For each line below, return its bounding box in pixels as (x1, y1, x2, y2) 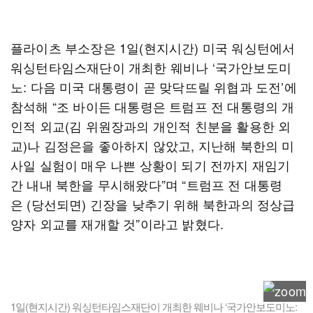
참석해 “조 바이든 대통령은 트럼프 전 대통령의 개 (10, 97, 295, 115)
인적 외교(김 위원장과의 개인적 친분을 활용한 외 (10, 117, 291, 135)
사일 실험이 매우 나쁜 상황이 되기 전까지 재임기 (10, 156, 291, 174)
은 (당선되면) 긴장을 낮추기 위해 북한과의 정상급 (10, 195, 296, 213)
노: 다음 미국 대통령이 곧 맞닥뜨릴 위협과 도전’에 (10, 78, 297, 96)
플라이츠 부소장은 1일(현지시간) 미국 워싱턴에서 (10, 38, 296, 57)
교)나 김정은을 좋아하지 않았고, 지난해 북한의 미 (10, 136, 295, 154)
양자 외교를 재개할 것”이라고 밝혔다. (10, 214, 224, 233)
